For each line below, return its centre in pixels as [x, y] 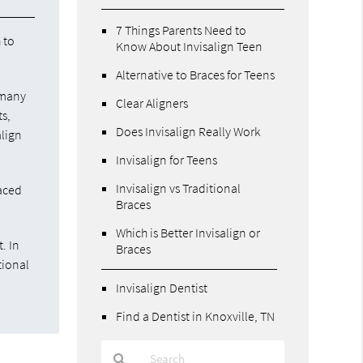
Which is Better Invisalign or [188, 232]
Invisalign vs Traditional [179, 188]
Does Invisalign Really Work [188, 131]
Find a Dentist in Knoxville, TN [196, 316]
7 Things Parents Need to [181, 30]
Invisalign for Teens [167, 159]
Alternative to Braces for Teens [196, 74]
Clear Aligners [152, 102]
